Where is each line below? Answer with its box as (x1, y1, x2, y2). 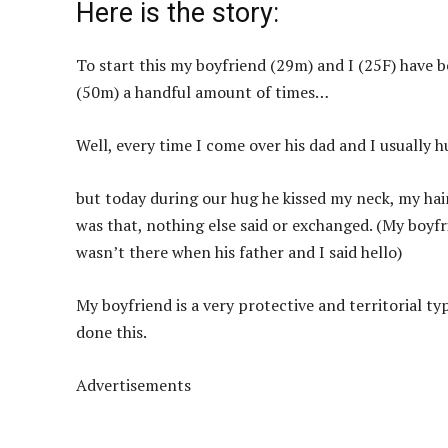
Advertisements (76, 374, 191, 397)
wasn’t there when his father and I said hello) (76, 241, 402, 264)
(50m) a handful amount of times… (76, 81, 329, 104)
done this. (76, 321, 147, 344)
